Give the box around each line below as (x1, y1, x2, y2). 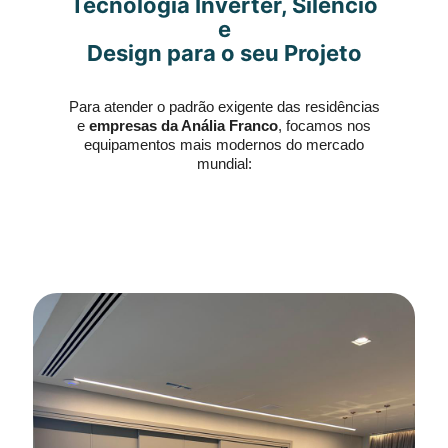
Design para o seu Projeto (86, 40, 362, 66)
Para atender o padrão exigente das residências (68, 98, 380, 115)
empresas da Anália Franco (89, 117, 278, 134)
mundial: (196, 155, 252, 172)
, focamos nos (278, 117, 371, 134)
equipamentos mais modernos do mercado (84, 136, 364, 153)
